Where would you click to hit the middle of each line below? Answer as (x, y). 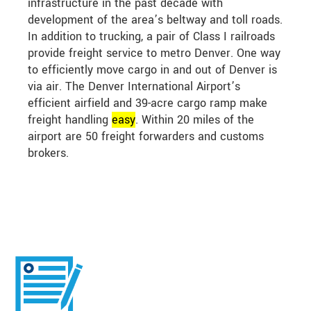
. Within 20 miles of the (195, 120)
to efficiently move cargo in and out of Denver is (152, 70)
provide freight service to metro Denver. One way (154, 53)
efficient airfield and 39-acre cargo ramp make (148, 103)
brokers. (48, 153)
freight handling (70, 120)
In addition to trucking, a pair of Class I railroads (151, 37)
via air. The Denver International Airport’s (134, 87)
